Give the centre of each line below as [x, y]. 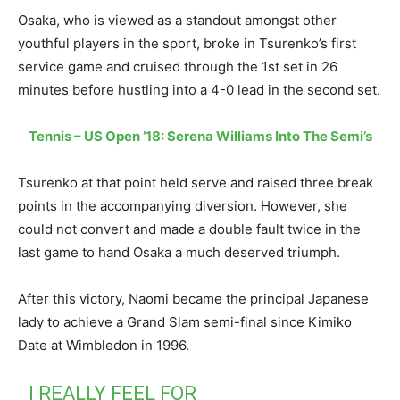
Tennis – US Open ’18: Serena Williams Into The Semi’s [200, 136]
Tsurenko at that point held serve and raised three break [196, 182]
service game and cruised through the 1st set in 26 [178, 66]
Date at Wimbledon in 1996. [104, 345]
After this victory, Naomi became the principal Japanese [193, 298]
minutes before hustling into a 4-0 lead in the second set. [199, 89]
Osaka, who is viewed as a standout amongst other [177, 20]
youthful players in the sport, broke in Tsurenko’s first [187, 43]
